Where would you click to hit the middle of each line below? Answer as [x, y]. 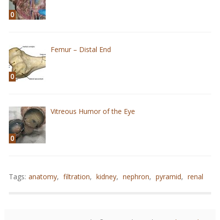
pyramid [168, 177]
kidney [106, 177]
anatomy [42, 177]
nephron [136, 177]
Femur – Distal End [81, 50]
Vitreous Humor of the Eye [93, 111]
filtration [76, 177]
